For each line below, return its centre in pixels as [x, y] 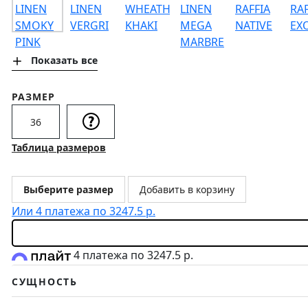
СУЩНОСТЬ [45, 281]
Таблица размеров [59, 148]
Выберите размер [68, 190]
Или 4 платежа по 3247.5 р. [84, 211]
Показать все [64, 60]
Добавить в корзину [187, 190]
